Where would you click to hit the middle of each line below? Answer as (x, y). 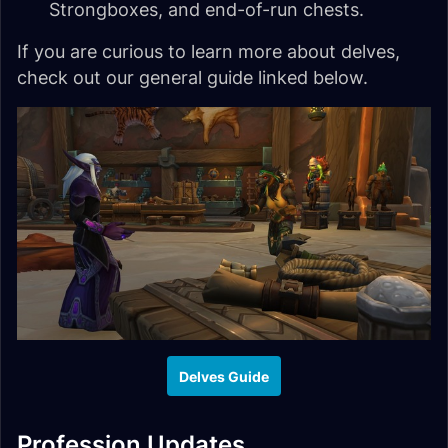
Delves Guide (224, 376)
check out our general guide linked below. (192, 78)
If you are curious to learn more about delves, (208, 52)
